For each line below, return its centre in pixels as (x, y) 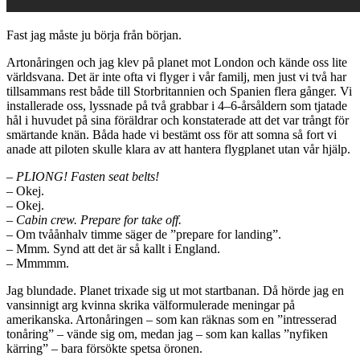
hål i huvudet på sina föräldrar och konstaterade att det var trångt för (178, 121)
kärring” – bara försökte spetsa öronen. (104, 349)
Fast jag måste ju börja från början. (94, 35)
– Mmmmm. (38, 264)
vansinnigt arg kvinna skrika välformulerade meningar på (151, 305)
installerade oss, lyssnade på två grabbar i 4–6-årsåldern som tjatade (177, 106)
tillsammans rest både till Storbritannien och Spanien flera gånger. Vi (179, 92)
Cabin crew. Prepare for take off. (99, 220)
